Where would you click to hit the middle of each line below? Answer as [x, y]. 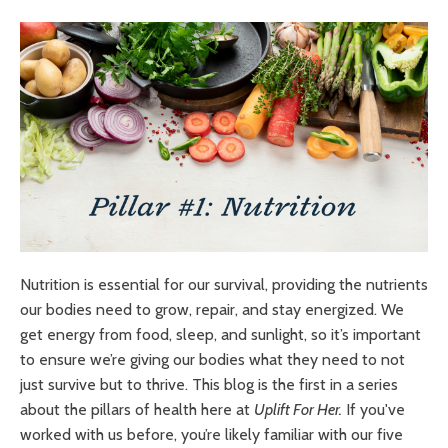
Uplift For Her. [298, 409]
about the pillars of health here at [137, 409]
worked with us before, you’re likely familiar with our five [211, 434]
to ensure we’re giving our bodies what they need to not [212, 359]
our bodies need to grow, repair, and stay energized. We [212, 309]
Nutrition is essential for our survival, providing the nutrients [224, 284]
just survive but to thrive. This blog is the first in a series [209, 384]
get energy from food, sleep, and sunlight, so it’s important [220, 334]
